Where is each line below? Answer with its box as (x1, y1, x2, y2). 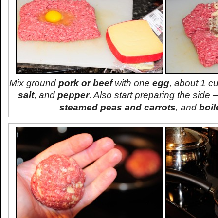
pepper (57, 90, 89, 101)
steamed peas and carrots (59, 102, 176, 113)
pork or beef (58, 77, 112, 89)
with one (112, 77, 152, 89)
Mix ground (9, 77, 58, 89)
